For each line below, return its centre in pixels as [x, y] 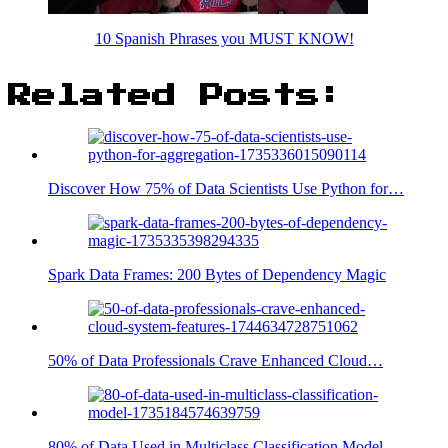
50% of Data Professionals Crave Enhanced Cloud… [215, 360]
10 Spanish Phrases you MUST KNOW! [224, 38]
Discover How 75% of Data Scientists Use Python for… [226, 188]
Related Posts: [176, 95]
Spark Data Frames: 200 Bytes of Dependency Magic [217, 274]
